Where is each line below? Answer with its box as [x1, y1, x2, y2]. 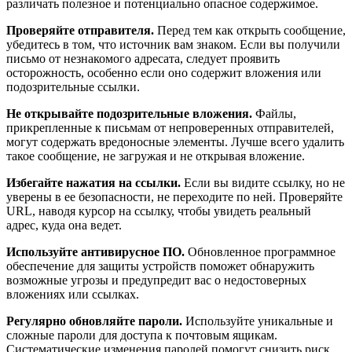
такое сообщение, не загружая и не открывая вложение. [6, 148, 305, 163]
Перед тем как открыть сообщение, [154, 23, 346, 37]
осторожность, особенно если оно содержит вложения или [6, 65, 321, 79]
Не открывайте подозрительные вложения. [6, 106, 252, 120]
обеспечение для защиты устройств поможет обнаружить [6, 258, 314, 273]
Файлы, [252, 106, 296, 120]
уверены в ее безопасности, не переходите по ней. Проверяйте [6, 189, 343, 203]
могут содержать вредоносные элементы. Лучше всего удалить [6, 134, 344, 148]
